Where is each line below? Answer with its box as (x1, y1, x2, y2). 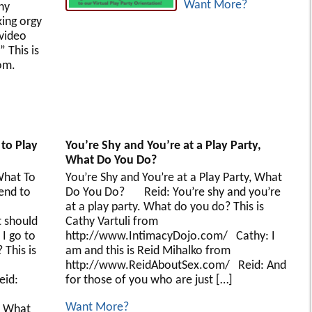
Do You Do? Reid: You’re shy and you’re (65, 185, 281, 199)
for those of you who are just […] (65, 273, 233, 287)
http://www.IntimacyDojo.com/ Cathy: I (65, 229, 275, 243)
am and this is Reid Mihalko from (65, 244, 231, 258)
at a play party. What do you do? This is (65, 200, 264, 214)
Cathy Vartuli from (65, 214, 158, 228)
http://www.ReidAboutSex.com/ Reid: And (65, 258, 286, 272)
